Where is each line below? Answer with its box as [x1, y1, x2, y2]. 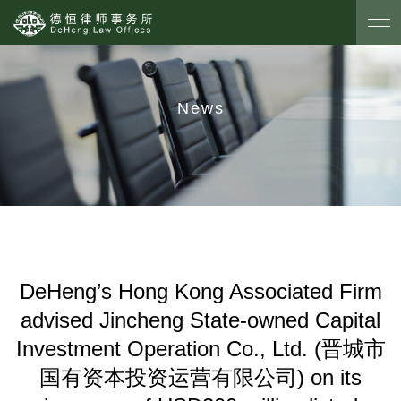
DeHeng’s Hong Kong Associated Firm [19, 279, 382, 303]
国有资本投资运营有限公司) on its [39, 365, 362, 389]
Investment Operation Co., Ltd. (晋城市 [15, 337, 386, 361]
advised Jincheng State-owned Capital [21, 308, 380, 332]
